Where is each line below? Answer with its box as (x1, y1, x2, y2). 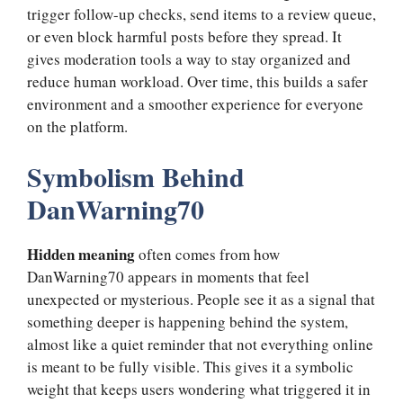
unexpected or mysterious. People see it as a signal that (27, 289, 375, 310)
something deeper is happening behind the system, (27, 311, 348, 333)
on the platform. (27, 115, 128, 137)
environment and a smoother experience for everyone (27, 93, 363, 114)
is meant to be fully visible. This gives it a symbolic (27, 356, 354, 378)
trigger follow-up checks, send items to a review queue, (27, 3, 376, 24)
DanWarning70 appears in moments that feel (27, 266, 309, 288)
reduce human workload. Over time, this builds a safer (27, 70, 368, 92)
